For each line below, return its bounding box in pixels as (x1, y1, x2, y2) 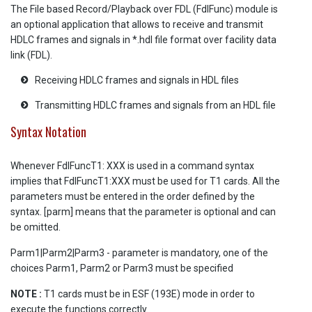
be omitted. (10, 221, 61, 233)
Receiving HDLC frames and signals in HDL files (35, 75, 239, 86)
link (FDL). (10, 49, 52, 61)
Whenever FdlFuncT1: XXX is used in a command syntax (10, 160, 254, 171)
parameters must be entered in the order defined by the (10, 191, 255, 202)
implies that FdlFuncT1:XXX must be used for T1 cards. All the (10, 175, 280, 187)
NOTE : (10, 288, 42, 299)
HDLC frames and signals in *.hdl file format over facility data (10, 34, 276, 45)
